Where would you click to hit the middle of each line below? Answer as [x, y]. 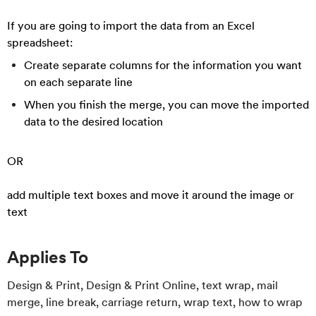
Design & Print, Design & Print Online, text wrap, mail [142, 285]
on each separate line [78, 82]
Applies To [48, 257]
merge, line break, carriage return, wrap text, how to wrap [155, 302]
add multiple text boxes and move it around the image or [151, 195]
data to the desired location [93, 122]
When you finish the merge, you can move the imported [166, 105]
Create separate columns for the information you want [163, 65]
